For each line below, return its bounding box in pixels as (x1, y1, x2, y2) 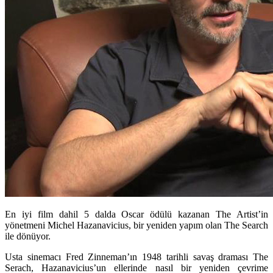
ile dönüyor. (5, 230, 51, 241)
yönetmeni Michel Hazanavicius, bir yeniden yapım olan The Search (5, 219, 268, 230)
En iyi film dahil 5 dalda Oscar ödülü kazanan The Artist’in (5, 208, 268, 219)
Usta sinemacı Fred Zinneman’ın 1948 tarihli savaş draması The (5, 251, 268, 262)
